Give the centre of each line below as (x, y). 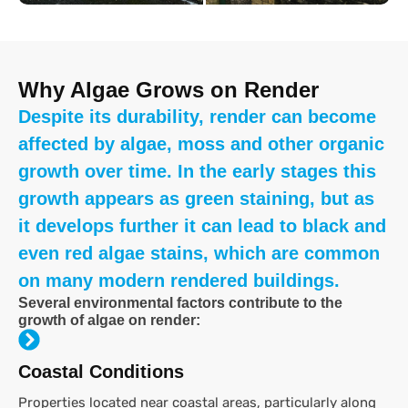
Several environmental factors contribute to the (180, 303)
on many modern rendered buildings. (179, 281)
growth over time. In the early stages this (197, 172)
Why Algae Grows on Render (168, 90)
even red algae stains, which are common (199, 254)
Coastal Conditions (101, 372)
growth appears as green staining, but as (196, 199)
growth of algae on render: (109, 321)
